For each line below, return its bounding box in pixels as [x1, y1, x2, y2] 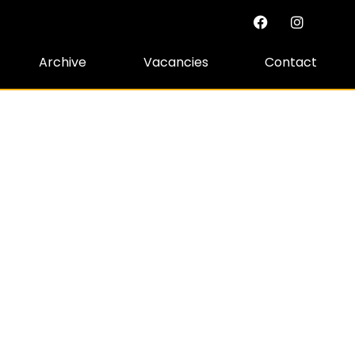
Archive [38, 53, 86, 71]
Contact [265, 53, 318, 71]
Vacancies [143, 53, 208, 71]
